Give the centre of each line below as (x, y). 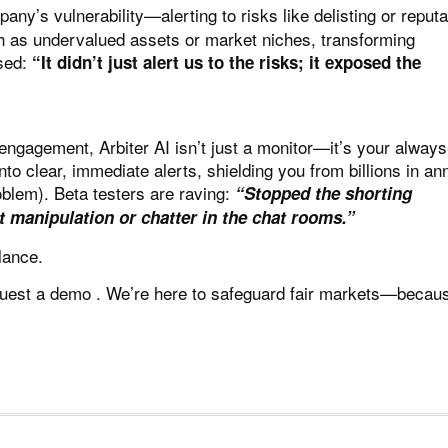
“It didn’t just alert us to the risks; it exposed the (226, 62)
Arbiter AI (134, 147)
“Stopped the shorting (323, 193)
